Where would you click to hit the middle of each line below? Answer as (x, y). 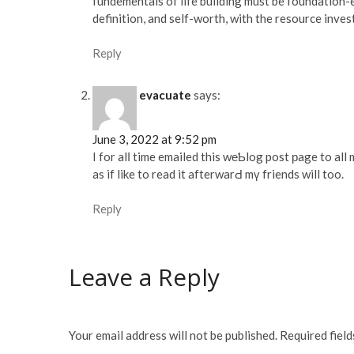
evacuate (165, 94)
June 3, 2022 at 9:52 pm (154, 139)
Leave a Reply (144, 277)
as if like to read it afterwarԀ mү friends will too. (218, 173)
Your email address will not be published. (173, 335)
